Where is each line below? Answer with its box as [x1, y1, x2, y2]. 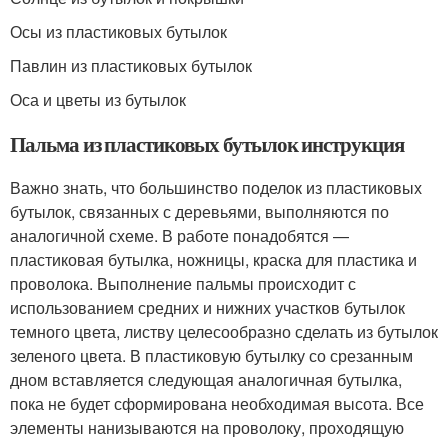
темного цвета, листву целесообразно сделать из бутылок [10, 320, 438, 343]
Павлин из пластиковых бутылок [10, 54, 252, 77]
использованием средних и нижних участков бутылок [10, 296, 405, 319]
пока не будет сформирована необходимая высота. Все [10, 392, 424, 415]
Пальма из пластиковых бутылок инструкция [10, 129, 404, 159]
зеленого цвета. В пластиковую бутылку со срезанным [10, 344, 413, 367]
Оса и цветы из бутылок [10, 88, 186, 111]
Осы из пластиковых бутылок [10, 20, 227, 43]
